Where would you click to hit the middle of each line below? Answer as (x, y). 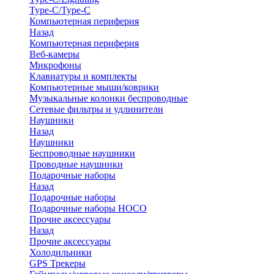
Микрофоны (55, 65)
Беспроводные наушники (82, 153)
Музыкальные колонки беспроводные (109, 98)
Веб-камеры (54, 54)
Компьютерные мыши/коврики (94, 87)
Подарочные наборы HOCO (88, 208)
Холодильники (61, 252)
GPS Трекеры (57, 263)
